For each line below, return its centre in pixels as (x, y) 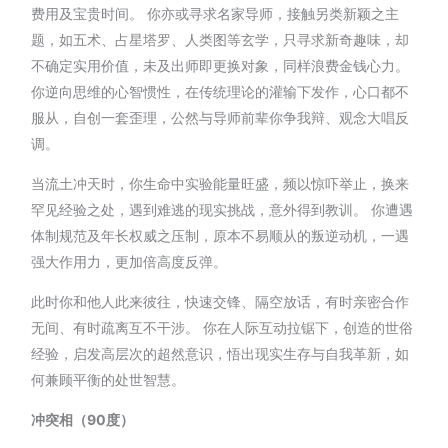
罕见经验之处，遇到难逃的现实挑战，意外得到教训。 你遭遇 (222, 209)
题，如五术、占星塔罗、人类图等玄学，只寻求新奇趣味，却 (220, 39)
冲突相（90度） (83, 419)
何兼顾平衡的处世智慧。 (108, 379)
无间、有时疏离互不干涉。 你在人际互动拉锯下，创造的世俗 (222, 327)
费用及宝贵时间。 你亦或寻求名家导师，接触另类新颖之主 (215, 13)
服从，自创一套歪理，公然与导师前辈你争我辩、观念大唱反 (220, 117)
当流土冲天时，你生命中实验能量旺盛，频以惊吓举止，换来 (220, 183)
